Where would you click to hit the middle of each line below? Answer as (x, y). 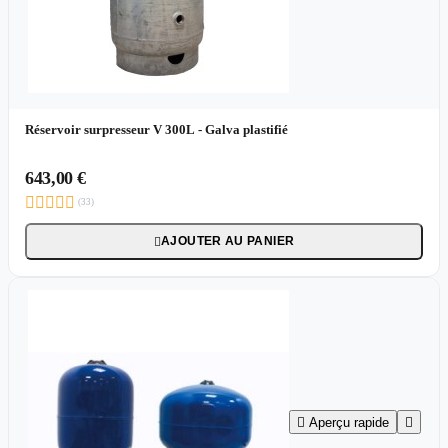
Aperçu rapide (348, 423)
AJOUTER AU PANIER (228, 241)
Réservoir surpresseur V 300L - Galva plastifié (156, 130)
